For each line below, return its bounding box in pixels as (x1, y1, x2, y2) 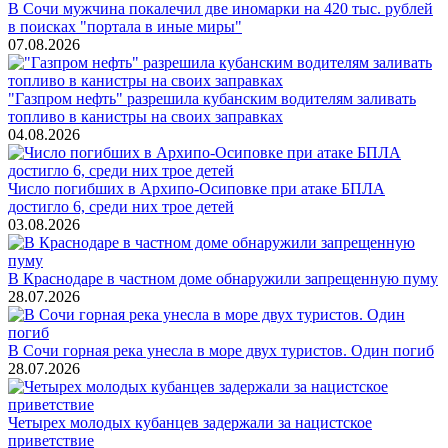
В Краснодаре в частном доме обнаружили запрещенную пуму (8, 269, 438, 287)
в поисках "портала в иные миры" (8, 17, 242, 35)
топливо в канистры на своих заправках (8, 107, 283, 125)
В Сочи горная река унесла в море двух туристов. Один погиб (8, 341, 434, 359)
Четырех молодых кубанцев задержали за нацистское (8, 413, 372, 431)
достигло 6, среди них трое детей (8, 197, 234, 215)
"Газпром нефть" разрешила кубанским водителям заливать (8, 89, 416, 107)
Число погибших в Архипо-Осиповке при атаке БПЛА (8, 179, 385, 197)
